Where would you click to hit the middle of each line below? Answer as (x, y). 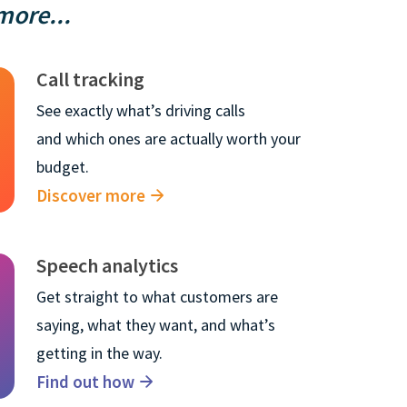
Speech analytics (107, 265)
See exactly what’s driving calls (141, 110)
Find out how (85, 381)
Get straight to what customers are (157, 296)
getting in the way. (99, 352)
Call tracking (90, 79)
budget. (63, 166)
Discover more (91, 195)
